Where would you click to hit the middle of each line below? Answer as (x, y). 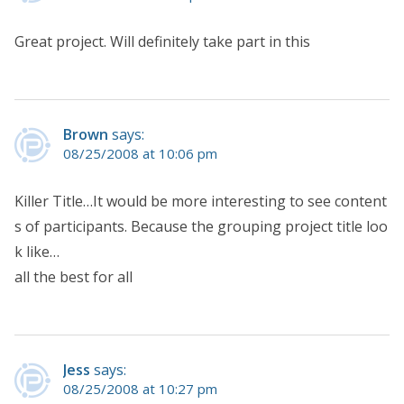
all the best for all (73, 276)
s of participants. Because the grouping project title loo (201, 226)
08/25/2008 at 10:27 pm (140, 388)
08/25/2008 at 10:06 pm (140, 153)
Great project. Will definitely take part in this (162, 41)
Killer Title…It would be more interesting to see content (201, 201)
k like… (37, 251)
